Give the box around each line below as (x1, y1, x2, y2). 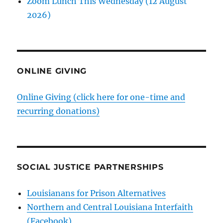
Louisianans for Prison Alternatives (27, 188, 166, 198)
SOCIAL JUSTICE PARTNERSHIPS (17, 162, 164, 172)
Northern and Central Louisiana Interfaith (27, 202, 194, 212)
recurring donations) (17, 106, 100, 116)
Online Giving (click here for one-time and (17, 92, 186, 102)
